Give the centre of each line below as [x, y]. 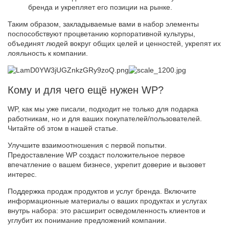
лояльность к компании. [48, 53]
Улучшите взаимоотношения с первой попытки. [87, 145]
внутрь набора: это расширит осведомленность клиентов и [107, 211]
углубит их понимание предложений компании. [87, 221]
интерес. [22, 175]
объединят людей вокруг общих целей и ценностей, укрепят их [114, 43]
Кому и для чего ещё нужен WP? [87, 90]
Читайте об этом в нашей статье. [63, 129]
